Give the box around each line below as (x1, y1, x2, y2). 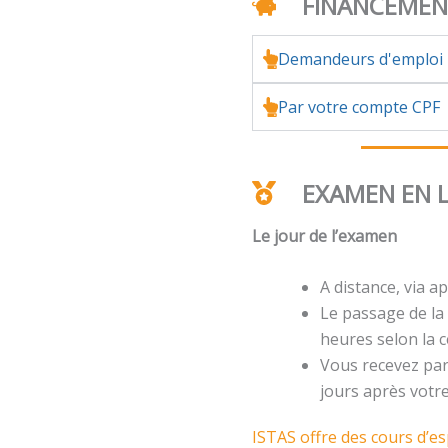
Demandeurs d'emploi (278, 47, 444, 70)
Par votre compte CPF (278, 95, 441, 118)
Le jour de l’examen (252, 224, 398, 247)
